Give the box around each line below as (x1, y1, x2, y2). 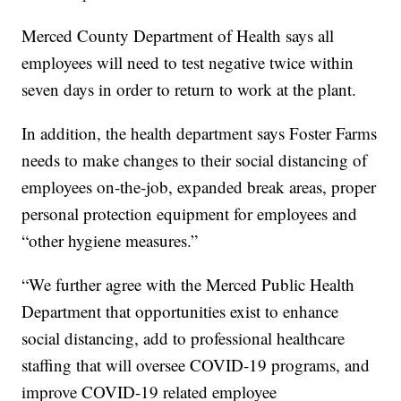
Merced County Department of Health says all (21, 24, 335, 47)
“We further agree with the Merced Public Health (21, 273, 355, 296)
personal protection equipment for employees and (21, 202, 358, 226)
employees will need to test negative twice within (21, 51, 354, 74)
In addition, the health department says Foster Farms (21, 122, 378, 145)
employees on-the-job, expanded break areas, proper (21, 175, 377, 199)
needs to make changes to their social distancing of (21, 149, 368, 172)
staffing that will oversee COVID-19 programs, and (21, 354, 371, 377)
